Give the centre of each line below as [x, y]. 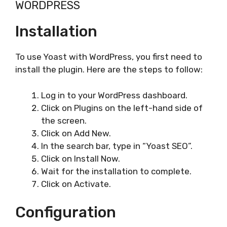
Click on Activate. [76, 184]
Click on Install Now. [81, 158]
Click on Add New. [76, 133]
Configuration [66, 213]
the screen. [64, 120]
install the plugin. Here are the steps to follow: [109, 70]
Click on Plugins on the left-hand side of [122, 108]
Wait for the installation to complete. [116, 171]
